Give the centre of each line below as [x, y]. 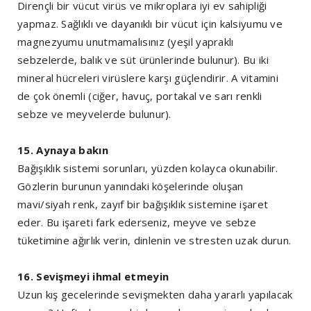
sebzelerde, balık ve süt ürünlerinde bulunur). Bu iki [143, 60]
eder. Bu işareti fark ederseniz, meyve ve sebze [137, 222]
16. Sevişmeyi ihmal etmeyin [93, 277]
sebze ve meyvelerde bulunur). [94, 114]
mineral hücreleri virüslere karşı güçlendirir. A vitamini [148, 78]
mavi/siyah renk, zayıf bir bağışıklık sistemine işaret [143, 204]
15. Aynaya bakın [63, 150]
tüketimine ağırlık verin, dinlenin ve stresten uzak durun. [154, 241]
